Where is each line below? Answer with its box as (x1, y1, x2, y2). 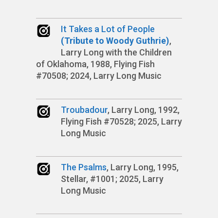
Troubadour (61, 105, 108, 115)
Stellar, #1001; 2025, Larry (61, 174, 163, 184)
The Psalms (61, 162, 107, 172)
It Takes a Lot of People (61, 24, 155, 34)
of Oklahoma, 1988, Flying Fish (36, 59, 155, 69)
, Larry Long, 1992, (108, 105, 180, 115)
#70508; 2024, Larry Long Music (36, 71, 162, 81)
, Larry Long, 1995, (107, 162, 179, 172)
